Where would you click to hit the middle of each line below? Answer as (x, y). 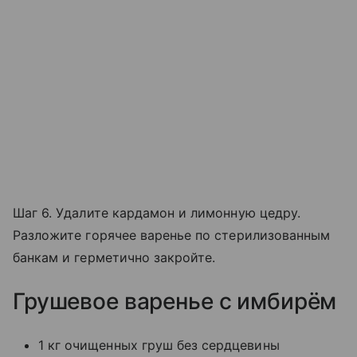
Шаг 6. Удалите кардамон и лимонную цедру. (157, 212)
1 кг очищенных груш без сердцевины (159, 345)
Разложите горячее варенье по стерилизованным (172, 235)
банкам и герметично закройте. (114, 257)
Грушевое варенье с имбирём (175, 301)
